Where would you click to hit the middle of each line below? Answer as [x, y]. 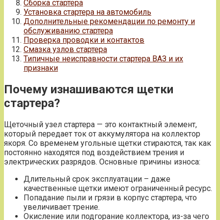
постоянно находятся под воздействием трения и [94, 152]
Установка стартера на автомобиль [87, 12]
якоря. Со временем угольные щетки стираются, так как [108, 143]
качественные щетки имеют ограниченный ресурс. [118, 188]
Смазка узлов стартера [65, 49]
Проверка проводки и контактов [84, 40]
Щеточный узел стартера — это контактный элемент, [100, 124]
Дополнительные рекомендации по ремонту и [109, 21]
